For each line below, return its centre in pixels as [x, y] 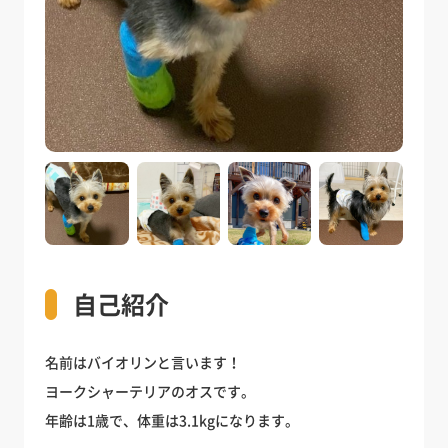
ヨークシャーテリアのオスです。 [150, 391]
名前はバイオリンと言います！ [143, 362]
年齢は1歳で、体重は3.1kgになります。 [172, 420]
